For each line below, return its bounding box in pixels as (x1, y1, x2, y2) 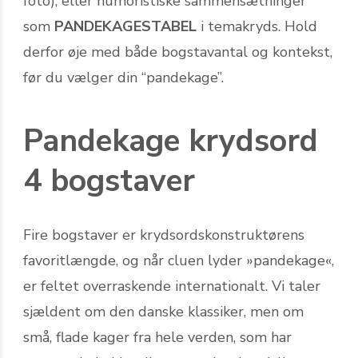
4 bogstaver (23, 159, 195, 202)
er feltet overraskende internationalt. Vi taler (23, 276, 320, 296)
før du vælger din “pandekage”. (23, 67, 224, 87)
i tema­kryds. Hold (197, 16, 317, 36)
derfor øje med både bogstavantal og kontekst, (23, 42, 332, 62)
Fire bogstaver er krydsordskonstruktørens (23, 225, 304, 245)
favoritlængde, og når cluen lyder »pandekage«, (23, 250, 334, 270)
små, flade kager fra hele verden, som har (23, 327, 292, 347)
